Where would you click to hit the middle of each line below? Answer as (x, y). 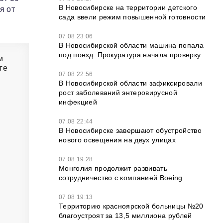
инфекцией (78, 102)
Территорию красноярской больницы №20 (131, 206)
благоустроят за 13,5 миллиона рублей (125, 216)
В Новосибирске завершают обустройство (130, 130)
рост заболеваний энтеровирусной (118, 93)
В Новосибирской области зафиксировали (130, 83)
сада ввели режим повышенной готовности (132, 17)
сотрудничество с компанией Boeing (121, 178)
